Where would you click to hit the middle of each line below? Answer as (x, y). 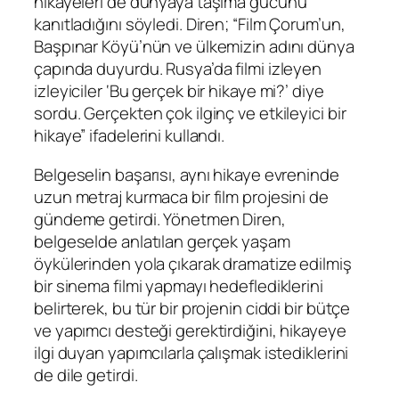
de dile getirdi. (86, 375)
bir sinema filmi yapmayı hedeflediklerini (179, 285)
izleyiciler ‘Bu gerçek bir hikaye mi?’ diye (179, 91)
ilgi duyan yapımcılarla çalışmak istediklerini (191, 352)
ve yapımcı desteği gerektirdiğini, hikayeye (190, 330)
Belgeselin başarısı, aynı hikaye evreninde (187, 174)
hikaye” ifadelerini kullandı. (130, 136)
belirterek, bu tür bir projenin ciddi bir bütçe (192, 308)
